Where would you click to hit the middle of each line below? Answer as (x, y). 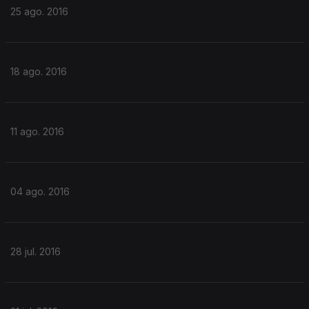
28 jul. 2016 (36, 251)
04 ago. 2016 (40, 191)
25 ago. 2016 (39, 11)
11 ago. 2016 (37, 131)
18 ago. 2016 (39, 71)
